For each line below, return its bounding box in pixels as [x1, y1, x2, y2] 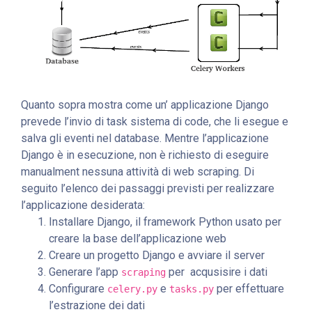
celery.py [107, 283, 157, 295]
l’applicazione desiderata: [21, 198, 145, 212]
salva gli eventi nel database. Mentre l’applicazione [21, 132, 269, 146]
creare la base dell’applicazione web [49, 232, 226, 246]
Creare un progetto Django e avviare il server [49, 249, 265, 263]
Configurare [49, 282, 107, 296]
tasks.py [169, 283, 214, 295]
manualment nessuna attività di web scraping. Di [21, 165, 254, 179]
